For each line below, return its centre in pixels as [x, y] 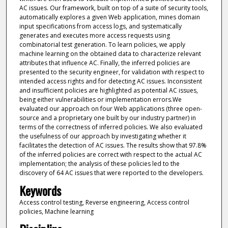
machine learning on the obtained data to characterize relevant [110, 53]
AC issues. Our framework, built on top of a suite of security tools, [113, 8]
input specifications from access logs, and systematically [100, 26]
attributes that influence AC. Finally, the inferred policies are [105, 63]
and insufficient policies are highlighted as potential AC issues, [108, 90]
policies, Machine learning [56, 211]
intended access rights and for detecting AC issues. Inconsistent [110, 81]
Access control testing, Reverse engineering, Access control [104, 202]
